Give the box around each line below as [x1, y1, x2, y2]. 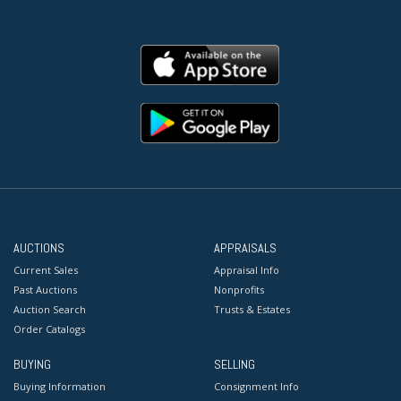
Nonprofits [214, 283, 264, 297]
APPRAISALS [214, 240, 277, 257]
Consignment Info [214, 380, 299, 394]
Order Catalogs [13, 322, 85, 337]
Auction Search [13, 303, 86, 317]
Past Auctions [13, 283, 77, 297]
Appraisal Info [214, 263, 279, 277]
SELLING [214, 356, 255, 373]
